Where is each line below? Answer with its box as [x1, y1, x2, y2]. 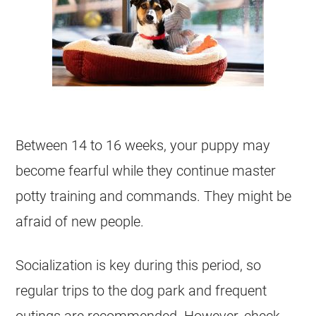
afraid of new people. [16, 213, 145, 230]
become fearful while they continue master [16, 162, 276, 179]
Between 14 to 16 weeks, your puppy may [16, 137, 271, 154]
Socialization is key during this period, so [16, 257, 262, 274]
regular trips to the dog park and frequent [16, 282, 267, 299]
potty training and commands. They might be [16, 188, 292, 205]
